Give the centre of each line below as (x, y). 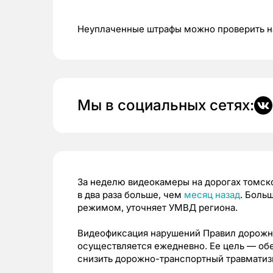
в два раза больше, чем (131, 195)
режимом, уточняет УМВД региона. (158, 207)
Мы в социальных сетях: (166, 105)
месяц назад (212, 195)
